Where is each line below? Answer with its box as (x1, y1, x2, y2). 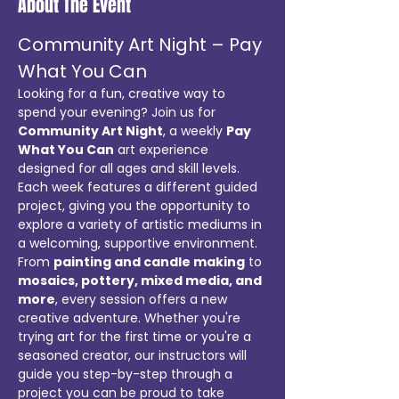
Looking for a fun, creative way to (18, 85, 229, 102)
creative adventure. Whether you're (18, 309, 244, 327)
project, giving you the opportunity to (18, 197, 254, 215)
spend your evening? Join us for (18, 103, 219, 121)
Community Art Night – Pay (18, 32, 266, 57)
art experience (114, 141, 212, 159)
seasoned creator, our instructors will (18, 346, 250, 364)
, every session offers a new (55, 290, 231, 308)
